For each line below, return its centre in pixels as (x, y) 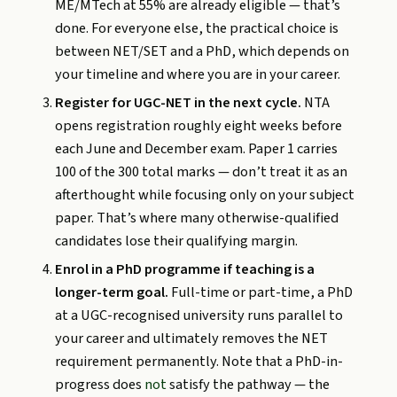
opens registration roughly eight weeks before (199, 125)
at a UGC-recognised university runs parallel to (199, 316)
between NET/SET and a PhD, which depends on (202, 51)
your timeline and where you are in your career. (198, 74)
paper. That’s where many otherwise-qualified (197, 218)
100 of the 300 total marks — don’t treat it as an (202, 171)
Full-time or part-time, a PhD (261, 293)
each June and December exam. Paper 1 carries (197, 148)
